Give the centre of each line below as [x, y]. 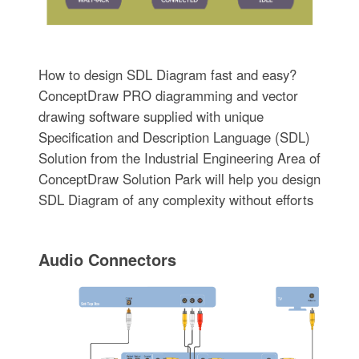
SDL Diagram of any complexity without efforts [175, 199]
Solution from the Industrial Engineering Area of [179, 157]
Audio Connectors [107, 259]
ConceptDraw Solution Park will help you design [179, 178]
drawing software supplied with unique [151, 116]
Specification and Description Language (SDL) [174, 137]
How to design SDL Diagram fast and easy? [167, 74]
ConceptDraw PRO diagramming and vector [168, 95]
